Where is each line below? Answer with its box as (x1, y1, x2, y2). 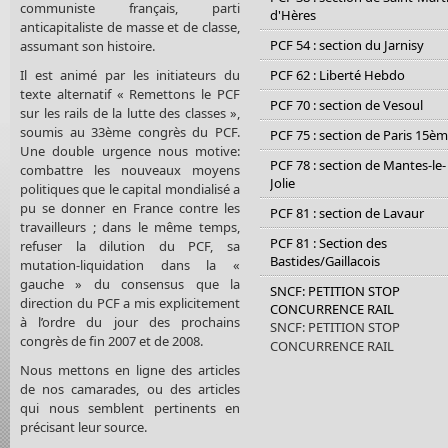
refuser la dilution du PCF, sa (20, 236, 240, 255)
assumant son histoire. (20, 37, 155, 56)
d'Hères (270, 6, 316, 25)
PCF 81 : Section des (270, 234, 387, 253)
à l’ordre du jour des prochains (20, 312, 240, 331)
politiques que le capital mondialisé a (20, 179, 240, 198)
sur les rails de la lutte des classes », (20, 103, 240, 122)
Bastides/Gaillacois (270, 252, 380, 271)
